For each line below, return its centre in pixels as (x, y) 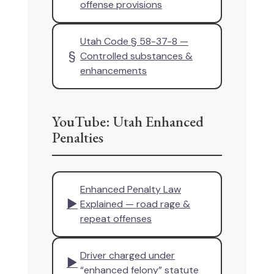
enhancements (113, 71)
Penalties (78, 137)
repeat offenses (116, 219)
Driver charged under (128, 255)
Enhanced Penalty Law (131, 189)
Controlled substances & (136, 56)
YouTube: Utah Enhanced (128, 121)
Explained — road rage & (135, 204)
